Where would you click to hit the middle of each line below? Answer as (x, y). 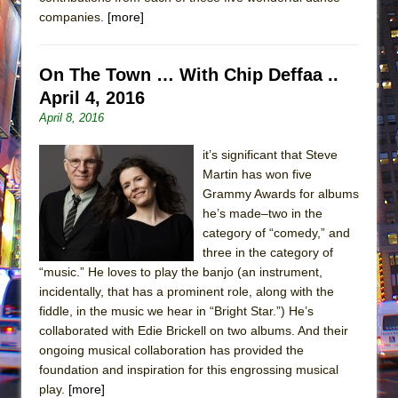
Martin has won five (257, 174)
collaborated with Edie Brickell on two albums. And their (194, 330)
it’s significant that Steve (270, 154)
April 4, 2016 (92, 97)
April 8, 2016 (72, 117)
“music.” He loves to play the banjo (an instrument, (181, 271)
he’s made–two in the (263, 213)
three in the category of (268, 252)
